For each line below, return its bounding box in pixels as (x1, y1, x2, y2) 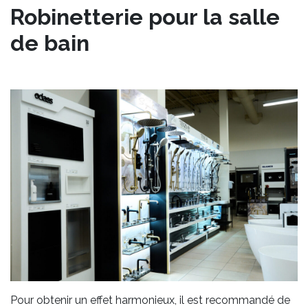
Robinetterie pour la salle (10, 3, 280, 30)
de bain (10, 30, 89, 56)
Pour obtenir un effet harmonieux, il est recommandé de (10, 293, 290, 307)
